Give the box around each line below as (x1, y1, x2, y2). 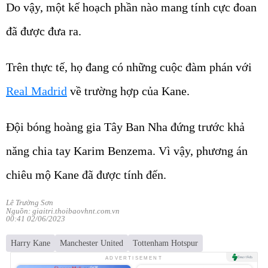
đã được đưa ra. (6, 24, 81, 38)
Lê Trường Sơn (6, 197, 53, 207)
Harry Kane (11, 238, 50, 248)
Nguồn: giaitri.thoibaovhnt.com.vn (6, 206, 120, 215)
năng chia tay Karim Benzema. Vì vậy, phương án (6, 144, 248, 157)
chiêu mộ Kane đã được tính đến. (6, 167, 169, 181)
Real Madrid (6, 84, 67, 98)
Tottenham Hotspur (133, 238, 198, 248)
